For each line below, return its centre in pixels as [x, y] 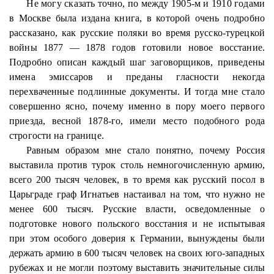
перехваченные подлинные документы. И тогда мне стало [137, 91]
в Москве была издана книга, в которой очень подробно [137, 18]
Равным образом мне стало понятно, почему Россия [146, 150]
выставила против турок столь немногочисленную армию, [137, 165]
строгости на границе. [57, 135]
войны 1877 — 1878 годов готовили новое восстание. [137, 47]
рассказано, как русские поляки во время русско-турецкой [137, 33]
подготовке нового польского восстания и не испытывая [137, 224]
